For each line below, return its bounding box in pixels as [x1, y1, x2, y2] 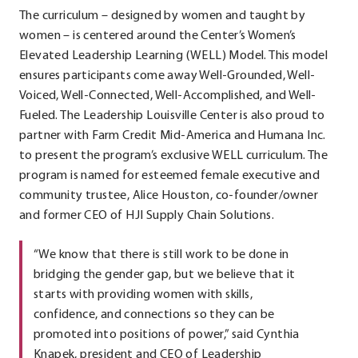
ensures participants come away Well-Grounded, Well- [19, 70, 316, 83]
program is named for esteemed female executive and [19, 169, 320, 183]
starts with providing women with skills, [34, 288, 253, 302]
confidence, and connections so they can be [34, 308, 275, 322]
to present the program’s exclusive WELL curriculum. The [19, 149, 328, 163]
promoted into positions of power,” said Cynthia [34, 328, 300, 342]
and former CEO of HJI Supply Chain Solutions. [19, 209, 274, 223]
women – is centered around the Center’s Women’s [19, 30, 296, 43]
